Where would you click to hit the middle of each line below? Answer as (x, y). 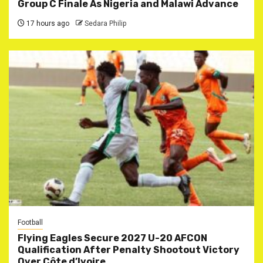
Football (30, 223)
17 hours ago (47, 24)
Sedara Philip (105, 24)
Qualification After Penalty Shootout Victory (129, 250)
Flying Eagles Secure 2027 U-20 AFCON (112, 238)
